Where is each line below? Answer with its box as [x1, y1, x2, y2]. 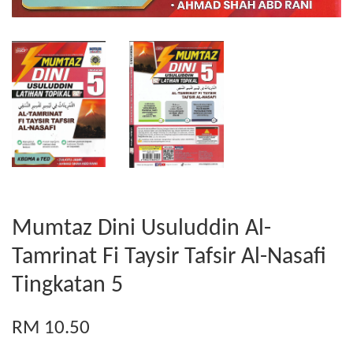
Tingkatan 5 [12, 273, 123, 299]
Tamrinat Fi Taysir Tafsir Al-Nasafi [12, 245, 326, 270]
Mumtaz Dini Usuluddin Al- [12, 217, 271, 242]
